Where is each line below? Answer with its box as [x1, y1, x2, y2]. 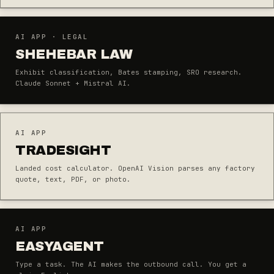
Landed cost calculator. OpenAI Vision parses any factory [15, 164, 255, 172]
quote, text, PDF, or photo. [15, 175, 131, 183]
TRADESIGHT [15, 143, 111, 158]
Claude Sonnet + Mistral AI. [15, 79, 131, 87]
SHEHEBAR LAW [15, 47, 133, 62]
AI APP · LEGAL [15, 32, 89, 41]
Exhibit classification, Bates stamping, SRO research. [15, 68, 242, 76]
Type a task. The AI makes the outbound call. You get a [15, 260, 246, 268]
